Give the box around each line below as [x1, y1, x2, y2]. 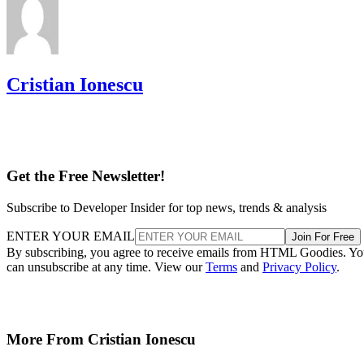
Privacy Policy [262, 260, 336, 275]
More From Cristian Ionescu [6, 330, 196, 348]
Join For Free [292, 231, 354, 244]
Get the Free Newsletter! [6, 167, 165, 185]
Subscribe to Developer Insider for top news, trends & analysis [6, 201, 327, 215]
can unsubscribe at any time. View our [6, 260, 206, 275]
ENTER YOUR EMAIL [6, 229, 135, 244]
